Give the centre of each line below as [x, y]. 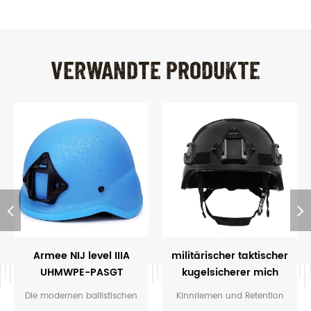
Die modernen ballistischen [81, 296]
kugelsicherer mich [230, 272]
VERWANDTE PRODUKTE [155, 69]
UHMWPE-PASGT [81, 272]
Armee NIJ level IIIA [81, 255]
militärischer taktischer [230, 255]
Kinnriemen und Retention [230, 296]
